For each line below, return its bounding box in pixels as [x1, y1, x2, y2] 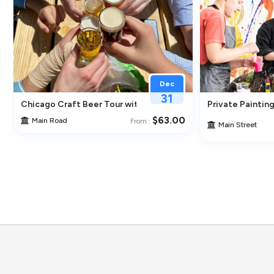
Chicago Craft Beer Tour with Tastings [20, 99, 181, 110]
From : [130, 117, 152, 126]
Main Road [31, 116, 67, 125]
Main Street [218, 120, 257, 129]
